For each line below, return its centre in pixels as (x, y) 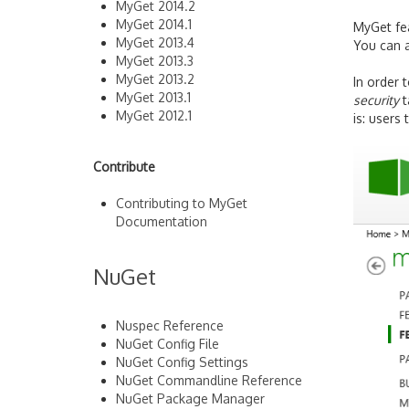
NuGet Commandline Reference (209, 380)
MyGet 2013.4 (155, 42)
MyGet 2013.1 (153, 97)
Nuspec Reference (170, 325)
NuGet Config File (168, 344)
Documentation (162, 221)
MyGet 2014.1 (154, 24)
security (376, 100)
